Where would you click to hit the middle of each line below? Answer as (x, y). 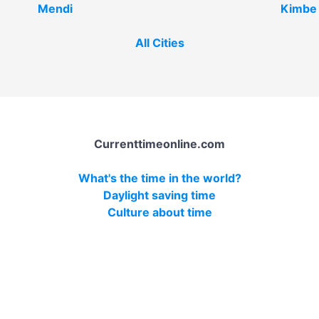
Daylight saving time (159, 195)
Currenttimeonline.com (159, 143)
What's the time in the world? (159, 178)
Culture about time (159, 212)
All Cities (159, 42)
